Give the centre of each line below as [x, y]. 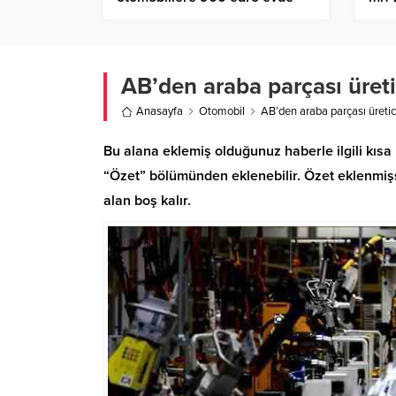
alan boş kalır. [147, 201]
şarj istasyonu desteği [186, 15]
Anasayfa [160, 112]
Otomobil [222, 112]
